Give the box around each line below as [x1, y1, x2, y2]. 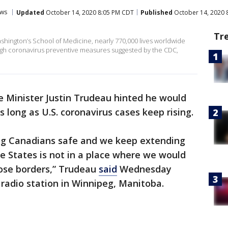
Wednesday [117, 163, 172, 175]
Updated [16, 8, 44, 17]
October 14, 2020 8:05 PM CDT [44, 8, 134, 17]
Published [140, 8, 173, 17]
